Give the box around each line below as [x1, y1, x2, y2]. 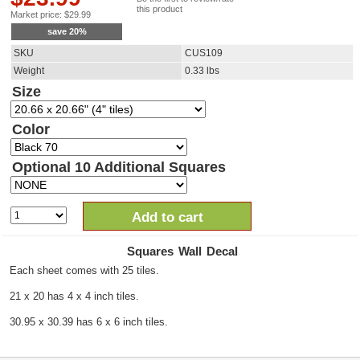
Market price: [10, 10, 64, 20]
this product [137, 4, 182, 14]
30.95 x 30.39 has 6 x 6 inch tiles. [10, 316, 168, 329]
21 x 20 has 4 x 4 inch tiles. [10, 290, 139, 303]
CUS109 [185, 47, 223, 59]
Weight [14, 65, 44, 77]
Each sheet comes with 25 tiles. [10, 264, 159, 277]
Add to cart [131, 210, 203, 226]
